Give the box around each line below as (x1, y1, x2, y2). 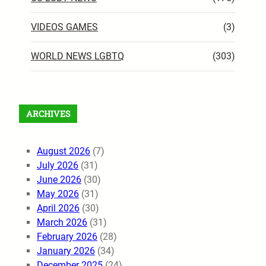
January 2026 (37, 245, 95, 257)
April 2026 (37, 202, 80, 214)
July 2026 (37, 160, 78, 172)
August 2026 (37, 145, 90, 157)
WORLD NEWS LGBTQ (31, 50, 124, 62)
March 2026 (37, 217, 87, 229)
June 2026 (37, 174, 81, 186)
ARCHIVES (26, 108, 70, 120)
